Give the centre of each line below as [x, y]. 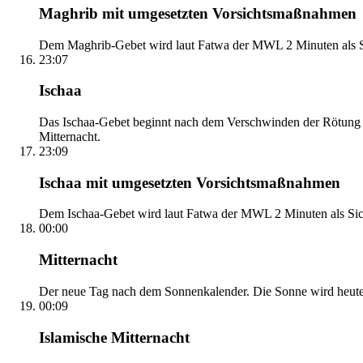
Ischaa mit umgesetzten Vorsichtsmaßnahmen [190, 182]
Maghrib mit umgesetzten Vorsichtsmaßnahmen [198, 13]
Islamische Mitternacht [114, 337]
